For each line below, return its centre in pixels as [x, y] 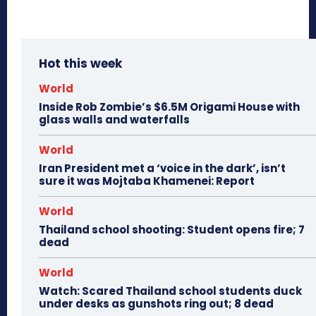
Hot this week [80, 64]
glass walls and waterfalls [114, 120]
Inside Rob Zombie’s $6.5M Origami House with [169, 107]
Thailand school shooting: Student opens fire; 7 [172, 230]
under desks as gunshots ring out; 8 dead [156, 304]
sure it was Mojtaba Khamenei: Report [147, 181]
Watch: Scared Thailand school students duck [170, 291]
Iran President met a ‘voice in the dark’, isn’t [162, 169]
